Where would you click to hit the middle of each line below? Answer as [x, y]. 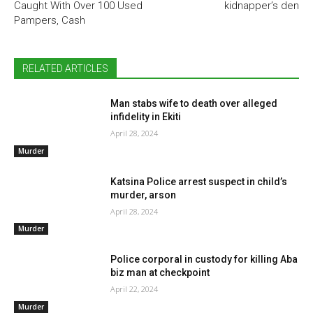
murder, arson [144, 195]
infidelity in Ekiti [146, 117]
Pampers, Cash [50, 21]
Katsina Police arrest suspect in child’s [199, 181]
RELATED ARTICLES [65, 69]
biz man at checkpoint [160, 273]
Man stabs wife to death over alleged [194, 104]
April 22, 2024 [134, 289]
